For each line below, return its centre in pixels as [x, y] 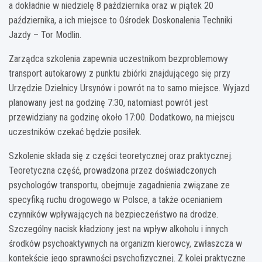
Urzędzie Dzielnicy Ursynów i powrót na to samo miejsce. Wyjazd [129, 88]
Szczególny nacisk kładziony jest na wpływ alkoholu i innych [118, 229]
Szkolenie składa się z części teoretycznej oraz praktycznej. [121, 156]
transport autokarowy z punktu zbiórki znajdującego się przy [120, 73]
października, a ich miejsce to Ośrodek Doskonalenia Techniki [120, 20]
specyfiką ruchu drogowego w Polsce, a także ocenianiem [116, 199]
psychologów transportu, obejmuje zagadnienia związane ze [119, 185]
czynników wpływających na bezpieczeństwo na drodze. [113, 214]
